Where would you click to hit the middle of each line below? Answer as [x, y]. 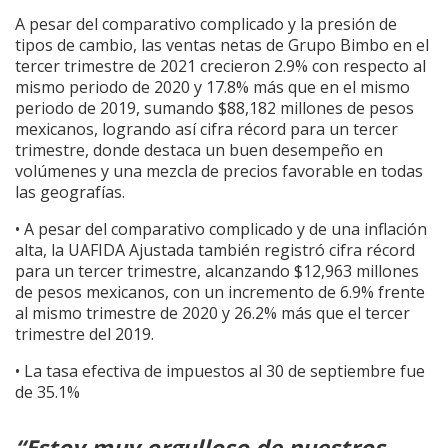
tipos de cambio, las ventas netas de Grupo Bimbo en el [222, 44]
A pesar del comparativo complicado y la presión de [206, 23]
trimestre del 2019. [84, 333]
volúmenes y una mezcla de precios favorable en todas [219, 170]
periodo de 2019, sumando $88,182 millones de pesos [214, 107]
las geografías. [70, 191]
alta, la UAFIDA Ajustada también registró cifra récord [215, 249]
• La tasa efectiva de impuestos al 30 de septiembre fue [220, 370]
